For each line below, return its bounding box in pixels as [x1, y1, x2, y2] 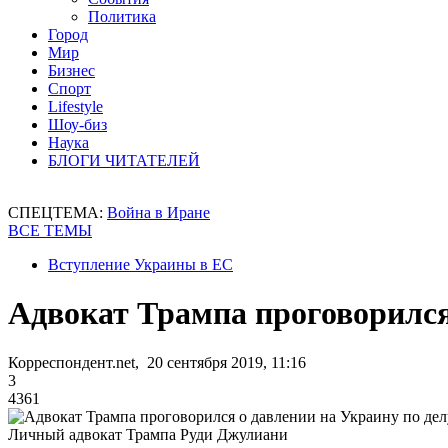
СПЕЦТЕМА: [8, 204, 107, 221]
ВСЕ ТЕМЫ [8, 222, 92, 239]
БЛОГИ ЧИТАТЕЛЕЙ [48, 152, 200, 169]
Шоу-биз [48, 116, 107, 133]
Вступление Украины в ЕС [48, 256, 233, 273]
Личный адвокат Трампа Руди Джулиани [8, 425, 288, 443]
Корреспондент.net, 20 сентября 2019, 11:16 [8, 353, 306, 371]
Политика [88, 8, 156, 25]
